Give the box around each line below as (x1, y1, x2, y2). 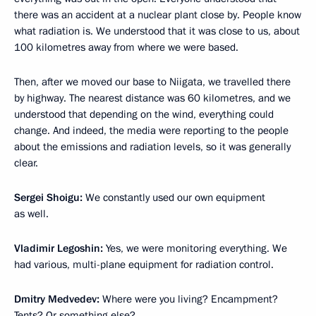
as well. (14, 207, 49, 221)
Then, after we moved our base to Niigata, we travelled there (14, 75, 291, 89)
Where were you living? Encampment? (99, 292, 278, 306)
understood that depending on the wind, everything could (14, 107, 274, 121)
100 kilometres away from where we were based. (14, 40, 238, 54)
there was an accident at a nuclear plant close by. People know (14, 8, 301, 22)
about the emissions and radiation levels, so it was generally (14, 140, 291, 154)
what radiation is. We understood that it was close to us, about (14, 24, 300, 38)
